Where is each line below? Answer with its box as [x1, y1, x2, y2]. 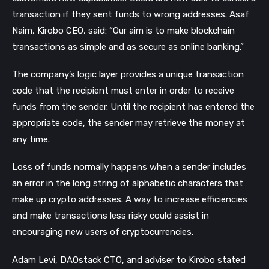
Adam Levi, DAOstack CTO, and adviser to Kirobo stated [12, 254, 246, 265]
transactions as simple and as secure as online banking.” [12, 41, 244, 53]
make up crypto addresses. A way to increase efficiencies [12, 194, 247, 205]
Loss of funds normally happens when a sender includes [12, 162, 246, 173]
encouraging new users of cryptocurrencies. [12, 226, 193, 238]
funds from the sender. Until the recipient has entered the [12, 101, 255, 113]
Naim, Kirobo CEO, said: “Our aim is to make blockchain [12, 25, 235, 37]
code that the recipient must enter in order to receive [12, 85, 234, 97]
